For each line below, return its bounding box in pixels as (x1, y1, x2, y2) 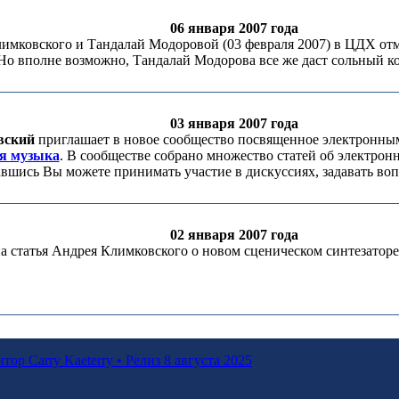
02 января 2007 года (170, 227, 298, 242)
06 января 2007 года (170, 20, 298, 36)
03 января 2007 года (170, 116, 298, 131)
